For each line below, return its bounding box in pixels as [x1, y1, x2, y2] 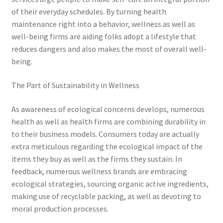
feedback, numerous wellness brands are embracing [11, 166, 187, 176]
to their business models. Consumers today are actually [11, 128, 199, 139]
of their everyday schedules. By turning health [11, 6, 166, 17]
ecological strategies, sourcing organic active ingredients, [11, 178, 209, 189]
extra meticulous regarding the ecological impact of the [11, 141, 203, 151]
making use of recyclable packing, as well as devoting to [11, 191, 201, 201]
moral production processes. [11, 203, 109, 214]
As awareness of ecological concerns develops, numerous [11, 104, 205, 114]
